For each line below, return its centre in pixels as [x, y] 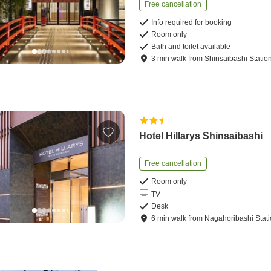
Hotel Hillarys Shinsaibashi [201, 136]
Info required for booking [192, 23]
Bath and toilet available [191, 47]
